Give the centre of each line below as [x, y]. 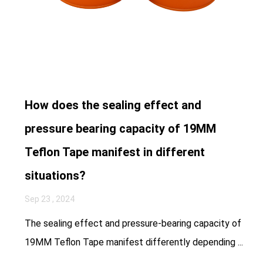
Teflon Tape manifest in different [114, 152]
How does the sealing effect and [113, 105]
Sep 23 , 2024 [49, 199]
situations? [55, 175]
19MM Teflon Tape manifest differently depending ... [134, 242]
